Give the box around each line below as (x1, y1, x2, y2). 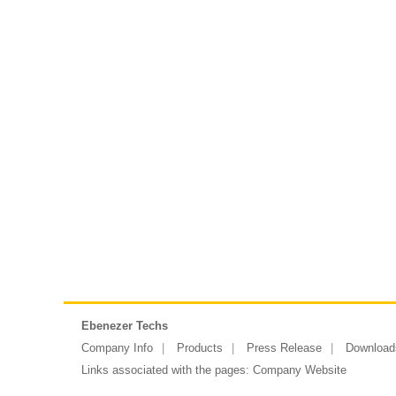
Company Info (81, 341, 153, 354)
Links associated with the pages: (81, 363, 253, 377)
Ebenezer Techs (81, 319, 168, 332)
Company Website (253, 363, 346, 377)
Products (177, 341, 223, 354)
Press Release (247, 341, 322, 354)
